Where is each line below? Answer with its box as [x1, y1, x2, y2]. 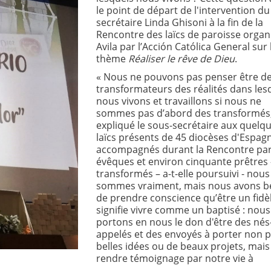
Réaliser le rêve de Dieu [128, 52, 235, 65]
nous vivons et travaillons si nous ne [96, 94, 261, 108]
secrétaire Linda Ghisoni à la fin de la [96, 16, 263, 29]
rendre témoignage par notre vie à [96, 252, 253, 265]
